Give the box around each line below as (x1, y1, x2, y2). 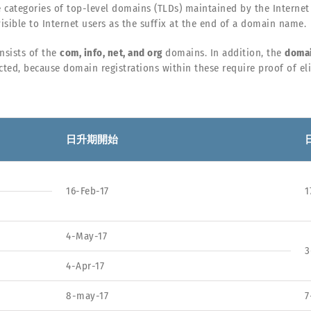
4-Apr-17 (66, 259, 104, 272)
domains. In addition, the (162, 46, 285, 59)
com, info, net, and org (60, 46, 162, 59)
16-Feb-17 (66, 184, 109, 197)
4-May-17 (66, 229, 107, 242)
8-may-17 (66, 289, 108, 302)
